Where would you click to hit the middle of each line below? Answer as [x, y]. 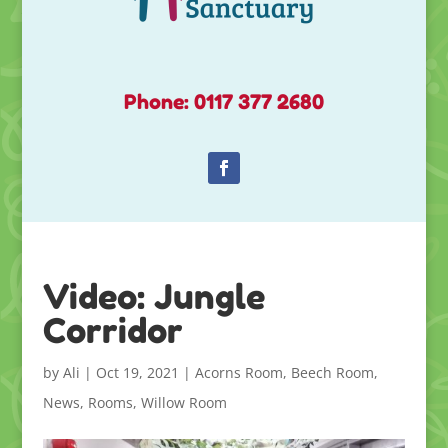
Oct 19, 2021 [137, 372]
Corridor [112, 330]
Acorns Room [238, 372]
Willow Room [183, 402]
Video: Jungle [153, 296]
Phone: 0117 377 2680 [223, 101]
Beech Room [332, 372]
